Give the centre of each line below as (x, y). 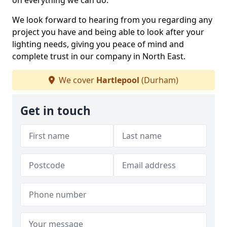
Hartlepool (118, 80)
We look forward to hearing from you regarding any (112, 20)
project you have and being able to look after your (108, 32)
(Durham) (159, 80)
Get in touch (55, 111)
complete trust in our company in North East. (99, 56)
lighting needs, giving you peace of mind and (98, 44)
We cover (77, 80)
